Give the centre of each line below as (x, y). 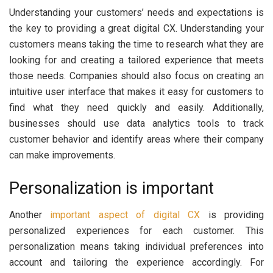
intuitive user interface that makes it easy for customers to (136, 92)
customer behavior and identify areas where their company (136, 140)
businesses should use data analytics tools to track (136, 124)
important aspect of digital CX (125, 215)
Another (30, 215)
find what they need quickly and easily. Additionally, (136, 108)
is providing (232, 215)
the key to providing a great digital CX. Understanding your (136, 29)
